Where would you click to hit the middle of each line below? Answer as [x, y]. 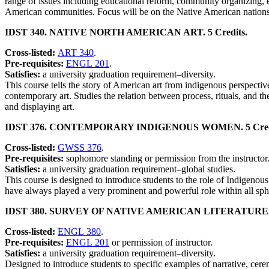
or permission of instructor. [161, 243]
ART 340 [76, 53]
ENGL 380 [79, 232]
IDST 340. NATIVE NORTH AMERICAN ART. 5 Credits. [126, 32]
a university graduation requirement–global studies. [139, 169]
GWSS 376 [80, 148]
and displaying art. [40, 107]
